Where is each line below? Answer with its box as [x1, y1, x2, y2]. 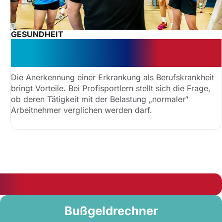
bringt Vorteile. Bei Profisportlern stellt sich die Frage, [11, 83, 211, 93]
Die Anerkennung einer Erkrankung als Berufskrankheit [11, 72, 215, 82]
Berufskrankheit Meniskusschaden [11, 39, 214, 53]
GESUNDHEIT [11, 29, 64, 39]
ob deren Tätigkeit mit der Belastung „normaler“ [11, 94, 189, 104]
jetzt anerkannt [11, 53, 100, 67]
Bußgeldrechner [64, 204, 158, 218]
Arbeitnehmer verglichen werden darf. [11, 105, 153, 115]
